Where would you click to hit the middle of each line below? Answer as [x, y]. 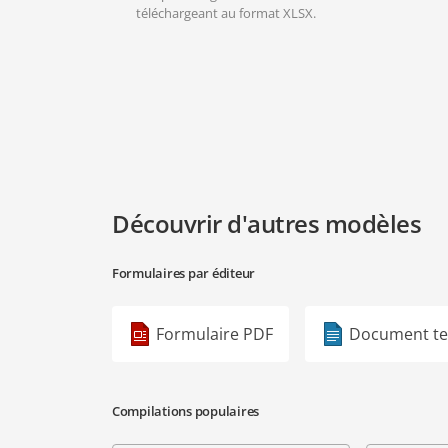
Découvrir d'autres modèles [267, 223]
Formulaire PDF [214, 334]
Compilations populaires [186, 411]
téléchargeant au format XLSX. [226, 13]
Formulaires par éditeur [184, 273]
